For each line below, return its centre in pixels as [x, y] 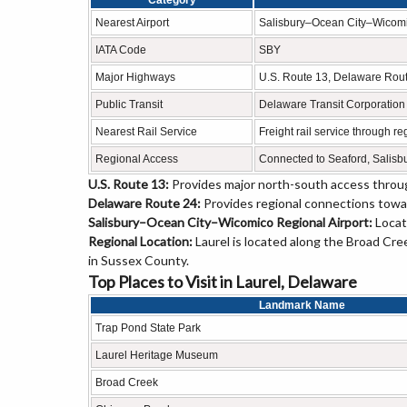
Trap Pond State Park [148, 328]
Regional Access [137, 159]
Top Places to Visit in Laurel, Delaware [223, 282]
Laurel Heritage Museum [157, 355]
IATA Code [121, 50]
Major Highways [135, 77]
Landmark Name [302, 305]
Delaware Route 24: [144, 203]
